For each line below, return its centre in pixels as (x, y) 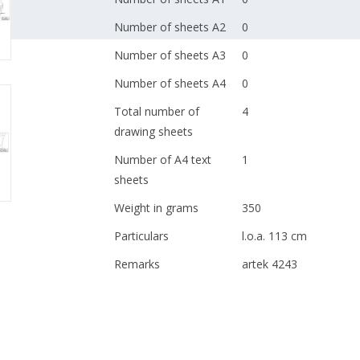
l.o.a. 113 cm (274, 236)
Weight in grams (156, 208)
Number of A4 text (162, 160)
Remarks (137, 264)
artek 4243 (269, 264)
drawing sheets (153, 131)
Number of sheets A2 (170, 27)
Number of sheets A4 (170, 83)
